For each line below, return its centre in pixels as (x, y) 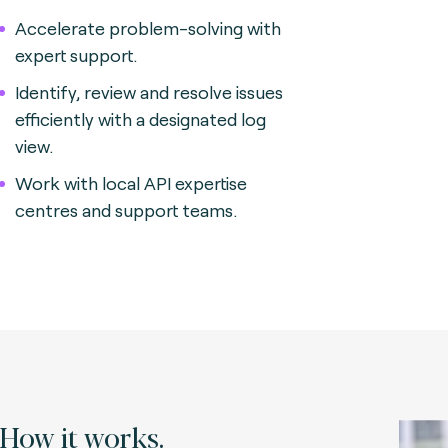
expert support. (76, 55)
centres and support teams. (126, 210)
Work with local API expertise (131, 183)
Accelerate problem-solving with (148, 28)
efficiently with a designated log (140, 119)
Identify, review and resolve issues (149, 92)
